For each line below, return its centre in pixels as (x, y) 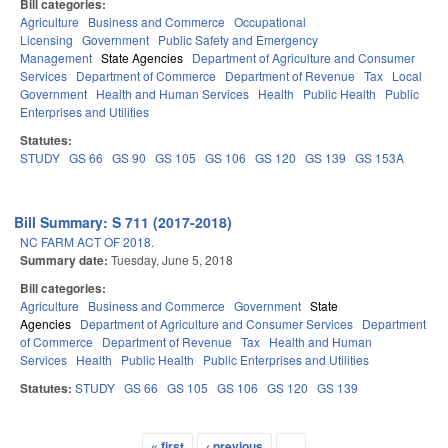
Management (56, 58)
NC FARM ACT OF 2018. (87, 242)
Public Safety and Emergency (238, 40)
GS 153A (379, 158)
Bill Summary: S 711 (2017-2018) (123, 222)
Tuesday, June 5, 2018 (172, 260)
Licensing (46, 40)
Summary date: (65, 260)
